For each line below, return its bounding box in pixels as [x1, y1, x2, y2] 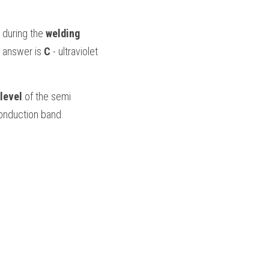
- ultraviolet [53, 45, 98, 58]
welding [46, 27, 80, 40]
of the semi [22, 90, 71, 103]
